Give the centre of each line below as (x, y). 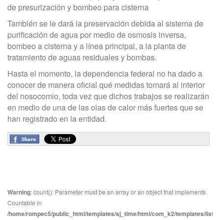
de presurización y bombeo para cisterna (78, 7)
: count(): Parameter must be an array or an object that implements (118, 192)
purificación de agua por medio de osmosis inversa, (97, 35)
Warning (19, 192)
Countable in (25, 203)
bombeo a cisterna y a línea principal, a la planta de (97, 46)
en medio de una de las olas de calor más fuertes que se (105, 108)
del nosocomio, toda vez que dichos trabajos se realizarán (108, 96)
